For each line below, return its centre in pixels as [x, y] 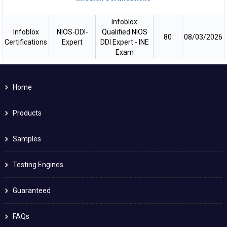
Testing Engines [38, 165]
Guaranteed [32, 191]
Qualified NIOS [124, 32]
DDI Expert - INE [124, 42]
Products [27, 113]
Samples [27, 139]
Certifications [26, 42]
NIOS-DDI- [72, 32]
